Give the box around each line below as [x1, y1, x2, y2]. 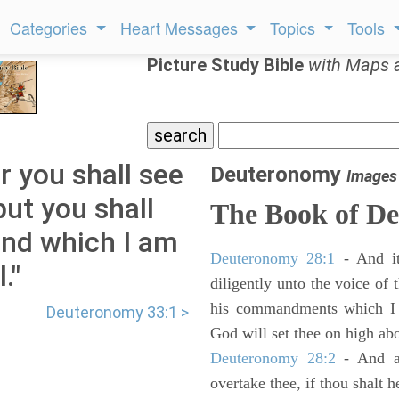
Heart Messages [119, 16, 242, 39]
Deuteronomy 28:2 [210, 349, 336, 367]
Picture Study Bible [147, 54, 308, 76]
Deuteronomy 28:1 [210, 249, 336, 267]
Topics [270, 16, 321, 39]
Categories [10, 16, 93, 39]
